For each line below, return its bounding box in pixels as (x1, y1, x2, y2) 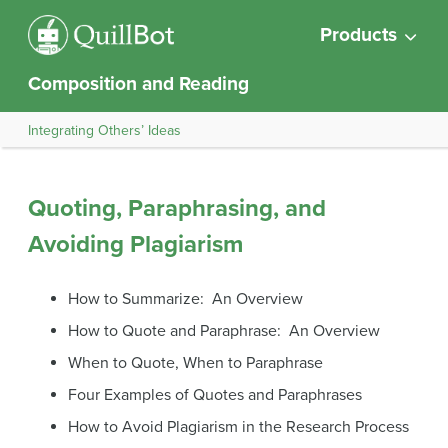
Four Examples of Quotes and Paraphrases (68, 385, 362, 405)
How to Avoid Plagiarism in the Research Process (68, 417, 409, 437)
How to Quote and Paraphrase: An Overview (68, 321, 380, 341)
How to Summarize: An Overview (68, 289, 303, 309)
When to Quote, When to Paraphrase (68, 353, 323, 373)
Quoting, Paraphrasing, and (28, 194, 326, 223)
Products (320, 23, 397, 46)
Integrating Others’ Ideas (28, 121, 181, 139)
